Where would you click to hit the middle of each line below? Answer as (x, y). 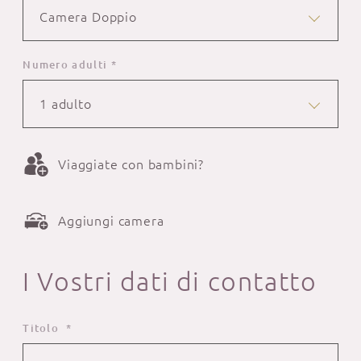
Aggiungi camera (111, 221)
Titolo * (48, 328)
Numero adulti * (70, 65)
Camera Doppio (88, 17)
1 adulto (66, 104)
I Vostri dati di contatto (170, 282)
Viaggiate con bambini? (131, 165)
